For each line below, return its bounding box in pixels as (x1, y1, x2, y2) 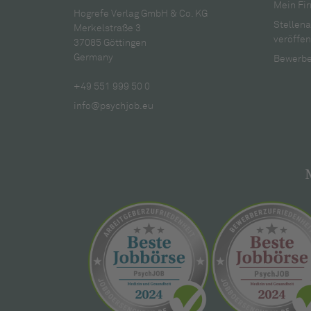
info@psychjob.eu (74, 101, 153, 111)
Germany (74, 52, 113, 62)
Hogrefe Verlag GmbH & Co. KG (74, 8, 208, 19)
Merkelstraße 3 (74, 23, 141, 33)
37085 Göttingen (74, 37, 146, 48)
